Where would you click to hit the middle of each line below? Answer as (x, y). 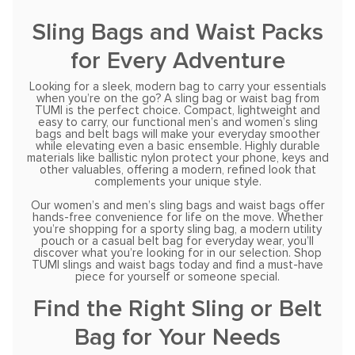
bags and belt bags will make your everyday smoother (177, 135)
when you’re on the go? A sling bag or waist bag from (177, 99)
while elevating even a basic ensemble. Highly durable (177, 147)
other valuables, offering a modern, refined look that (177, 170)
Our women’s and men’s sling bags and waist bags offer (177, 206)
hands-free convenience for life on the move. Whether (177, 218)
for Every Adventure (177, 61)
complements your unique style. (177, 182)
